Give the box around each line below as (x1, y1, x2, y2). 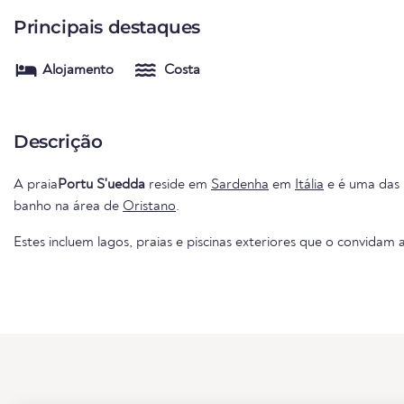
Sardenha (211, 177, 269, 192)
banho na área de (14, 198, 123, 214)
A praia (14, 177, 58, 192)
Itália (295, 177, 324, 192)
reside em (145, 177, 211, 192)
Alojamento (42, 62, 114, 78)
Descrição (14, 130, 103, 152)
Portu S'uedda (58, 177, 145, 192)
